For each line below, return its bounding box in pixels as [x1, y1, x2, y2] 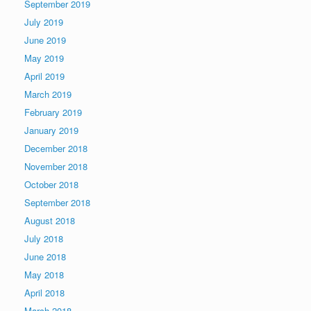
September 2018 [24, 195, 90, 209]
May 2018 [24, 267, 64, 281]
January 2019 [24, 123, 78, 137]
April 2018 [24, 285, 65, 299]
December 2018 [24, 141, 87, 155]
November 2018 [24, 159, 87, 173]
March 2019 [24, 87, 72, 101]
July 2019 [24, 15, 63, 28]
